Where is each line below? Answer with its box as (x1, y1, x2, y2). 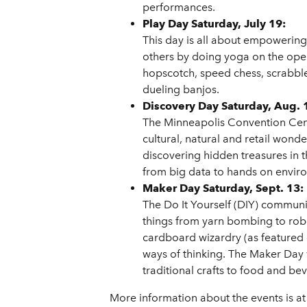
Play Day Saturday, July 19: (143, 17, 286, 31)
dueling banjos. (143, 83, 219, 97)
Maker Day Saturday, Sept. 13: (143, 182, 304, 195)
